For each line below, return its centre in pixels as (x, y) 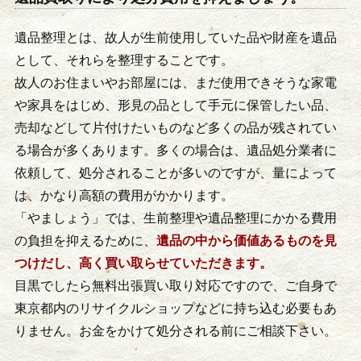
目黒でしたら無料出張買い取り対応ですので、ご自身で (175, 285)
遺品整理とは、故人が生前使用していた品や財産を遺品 (175, 37)
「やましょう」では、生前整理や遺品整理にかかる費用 (175, 218)
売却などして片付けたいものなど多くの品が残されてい (175, 127)
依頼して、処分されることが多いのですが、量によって (175, 172)
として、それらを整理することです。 (124, 60)
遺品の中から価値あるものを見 (246, 240)
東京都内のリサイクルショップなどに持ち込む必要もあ (175, 308)
